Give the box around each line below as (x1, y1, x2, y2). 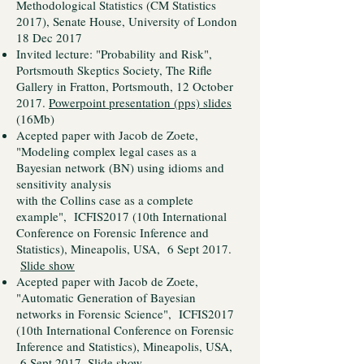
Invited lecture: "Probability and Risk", (16, 45, 212, 62)
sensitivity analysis (16, 175, 111, 192)
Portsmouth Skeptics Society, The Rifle (16, 62, 212, 78)
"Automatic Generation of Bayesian (16, 289, 196, 305)
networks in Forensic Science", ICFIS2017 (16, 305, 234, 322)
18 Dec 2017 (16, 29, 82, 45)
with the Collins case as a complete (16, 192, 193, 208)
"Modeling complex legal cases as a (16, 143, 197, 159)
